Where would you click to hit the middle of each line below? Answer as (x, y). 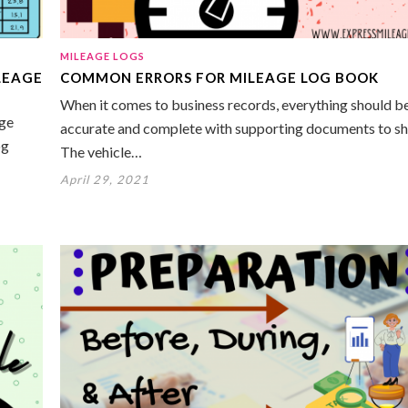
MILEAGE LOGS (102, 56)
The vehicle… (101, 151)
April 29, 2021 (105, 179)
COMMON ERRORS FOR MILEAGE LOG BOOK (219, 77)
